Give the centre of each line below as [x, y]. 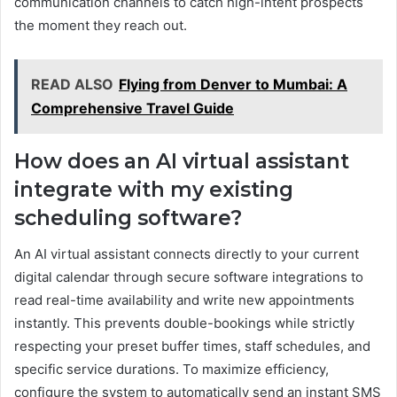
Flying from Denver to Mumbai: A [233, 85]
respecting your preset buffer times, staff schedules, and [192, 346]
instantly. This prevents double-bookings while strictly [184, 323]
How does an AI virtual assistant [182, 162]
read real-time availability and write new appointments [184, 300]
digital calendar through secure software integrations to [189, 276]
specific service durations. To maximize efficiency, [171, 369]
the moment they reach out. [101, 26]
